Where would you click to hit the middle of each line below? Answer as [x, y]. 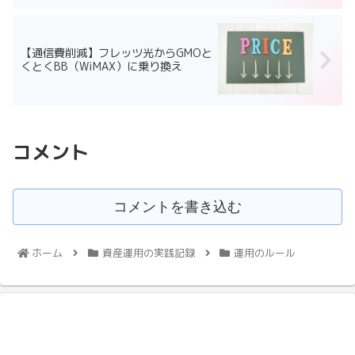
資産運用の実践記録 [148, 253]
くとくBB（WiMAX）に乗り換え [101, 67]
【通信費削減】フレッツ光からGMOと [116, 53]
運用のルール [264, 253]
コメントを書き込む [177, 207]
